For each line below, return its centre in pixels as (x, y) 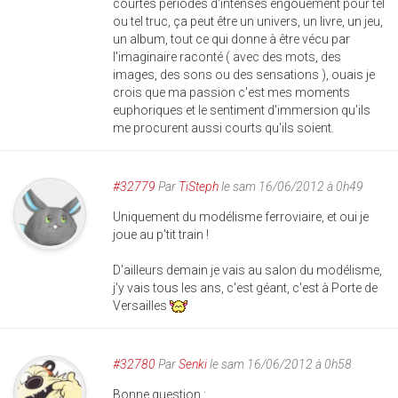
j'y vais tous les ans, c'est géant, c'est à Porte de (245, 288)
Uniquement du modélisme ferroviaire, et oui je (241, 217)
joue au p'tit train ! (161, 235)
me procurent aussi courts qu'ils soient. (223, 128)
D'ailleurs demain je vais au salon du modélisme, (247, 270)
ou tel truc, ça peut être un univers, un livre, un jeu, (248, 21)
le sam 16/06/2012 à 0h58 (279, 364)
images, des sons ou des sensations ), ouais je (244, 75)
